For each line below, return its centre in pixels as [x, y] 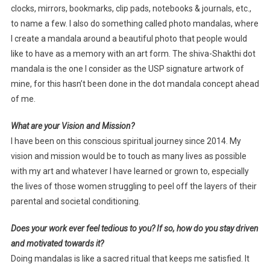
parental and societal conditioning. [75, 202]
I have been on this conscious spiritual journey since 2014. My [126, 141]
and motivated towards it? [57, 244]
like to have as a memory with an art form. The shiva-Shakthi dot [133, 54]
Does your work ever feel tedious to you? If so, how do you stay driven [134, 229]
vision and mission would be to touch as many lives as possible [128, 156]
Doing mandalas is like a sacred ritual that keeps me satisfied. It [130, 259]
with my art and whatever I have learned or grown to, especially [130, 171]
